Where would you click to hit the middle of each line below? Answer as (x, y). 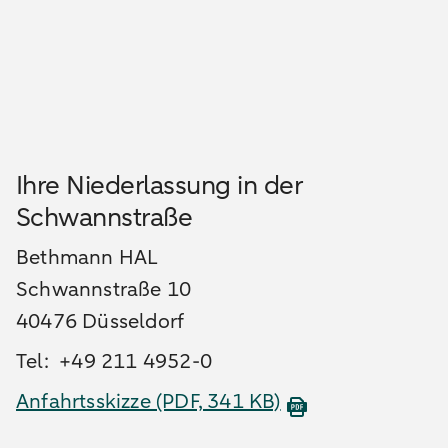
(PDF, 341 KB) (218, 401)
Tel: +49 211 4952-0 (117, 361)
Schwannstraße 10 (104, 289)
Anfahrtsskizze (86, 401)
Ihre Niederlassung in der (158, 185)
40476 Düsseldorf (103, 321)
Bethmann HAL (87, 257)
